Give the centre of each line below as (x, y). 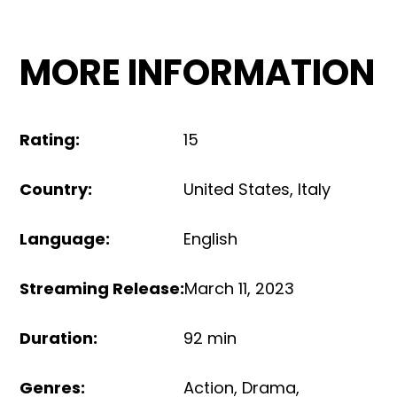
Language (63, 239)
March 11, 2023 (240, 288)
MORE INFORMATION (198, 73)
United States (237, 189)
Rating (48, 140)
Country (54, 189)
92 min (210, 338)
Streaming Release (100, 288)
